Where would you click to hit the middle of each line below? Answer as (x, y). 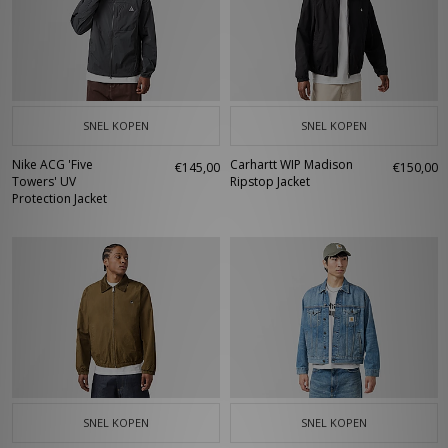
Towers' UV (44, 181)
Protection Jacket (59, 198)
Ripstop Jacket (270, 181)
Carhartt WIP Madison (291, 164)
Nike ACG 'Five (52, 164)
